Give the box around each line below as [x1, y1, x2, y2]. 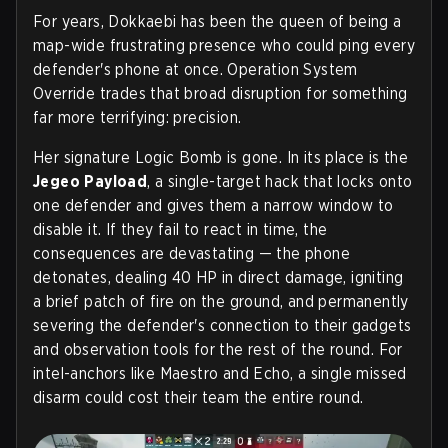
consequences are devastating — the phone [33, 243, 350, 263]
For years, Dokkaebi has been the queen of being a [33, 11, 402, 31]
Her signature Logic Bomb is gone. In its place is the [33, 147, 409, 167]
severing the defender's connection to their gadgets [33, 315, 412, 335]
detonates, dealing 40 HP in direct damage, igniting [33, 267, 404, 287]
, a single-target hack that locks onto [147, 171, 413, 191]
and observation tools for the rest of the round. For [33, 339, 403, 359]
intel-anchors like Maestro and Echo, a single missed [33, 363, 407, 383]
